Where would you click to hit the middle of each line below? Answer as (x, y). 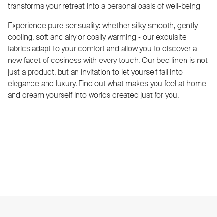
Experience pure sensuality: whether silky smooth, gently (103, 25)
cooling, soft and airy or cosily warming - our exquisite (97, 37)
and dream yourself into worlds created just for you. (93, 95)
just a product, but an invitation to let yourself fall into (95, 72)
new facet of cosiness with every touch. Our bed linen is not (108, 60)
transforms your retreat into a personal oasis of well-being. (106, 6)
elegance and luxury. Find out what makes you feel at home (107, 84)
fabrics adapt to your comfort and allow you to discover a (102, 49)
